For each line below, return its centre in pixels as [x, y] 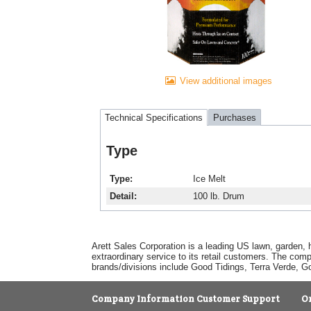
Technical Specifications [154, 117]
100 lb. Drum [219, 196]
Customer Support [238, 299]
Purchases [235, 117]
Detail [122, 196]
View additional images [226, 81]
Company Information [143, 299]
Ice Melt [209, 178]
